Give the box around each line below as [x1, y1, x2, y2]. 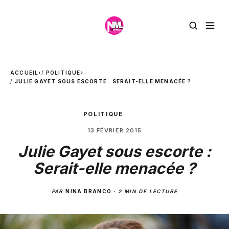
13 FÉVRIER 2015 [87, 127, 142, 134]
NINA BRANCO [65, 188, 112, 194]
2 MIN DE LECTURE [118, 188, 178, 194]
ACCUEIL [10, 70, 39, 76]
